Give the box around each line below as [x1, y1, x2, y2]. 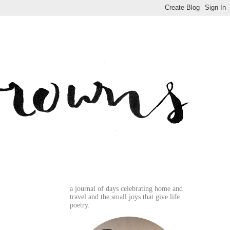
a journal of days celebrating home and [70, 185, 183, 193]
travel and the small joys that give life [70, 193, 180, 201]
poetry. [70, 201, 90, 209]
